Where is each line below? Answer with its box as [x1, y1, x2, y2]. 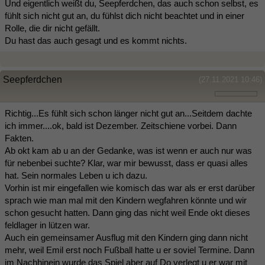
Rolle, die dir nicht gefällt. [5, 22, 100, 33]
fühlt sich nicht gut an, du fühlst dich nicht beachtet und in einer [5, 10, 244, 21]
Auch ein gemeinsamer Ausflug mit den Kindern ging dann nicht [5, 232, 248, 243]
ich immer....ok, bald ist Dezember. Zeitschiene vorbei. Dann [5, 120, 237, 131]
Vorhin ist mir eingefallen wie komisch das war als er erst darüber [5, 182, 255, 193]
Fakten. [5, 132, 34, 143]
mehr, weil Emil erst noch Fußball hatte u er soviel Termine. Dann [5, 244, 254, 255]
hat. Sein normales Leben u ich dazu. [5, 170, 147, 180]
